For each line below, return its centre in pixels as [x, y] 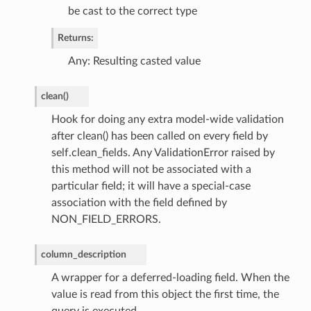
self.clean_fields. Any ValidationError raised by [163, 152]
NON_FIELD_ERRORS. [106, 219]
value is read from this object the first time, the [165, 294]
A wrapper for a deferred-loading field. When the [170, 277]
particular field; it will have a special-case [151, 186]
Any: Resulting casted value [134, 61]
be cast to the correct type [132, 11]
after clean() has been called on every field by [159, 136]
